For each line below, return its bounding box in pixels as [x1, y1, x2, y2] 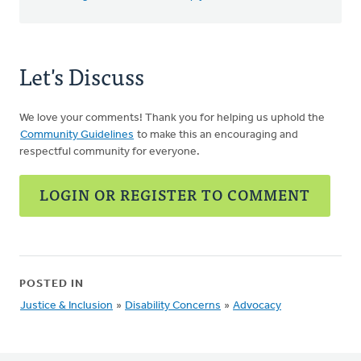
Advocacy [233, 300, 281, 312]
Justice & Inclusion [20, 300, 113, 312]
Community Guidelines [20, 129, 134, 141]
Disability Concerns [125, 300, 221, 312]
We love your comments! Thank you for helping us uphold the [19, 112, 325, 124]
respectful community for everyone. [19, 146, 200, 158]
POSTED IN [19, 278, 84, 290]
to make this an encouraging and [135, 129, 298, 141]
